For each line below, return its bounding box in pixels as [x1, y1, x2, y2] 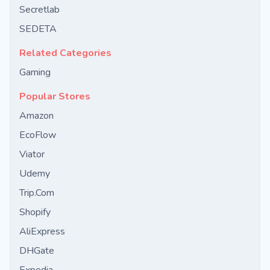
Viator [19, 148, 45, 161]
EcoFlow [19, 128, 56, 142]
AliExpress [19, 225, 65, 238]
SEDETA [19, 22, 57, 36]
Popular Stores [19, 90, 90, 103]
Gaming [19, 66, 51, 79]
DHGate [19, 244, 54, 257]
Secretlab [19, 3, 60, 16]
